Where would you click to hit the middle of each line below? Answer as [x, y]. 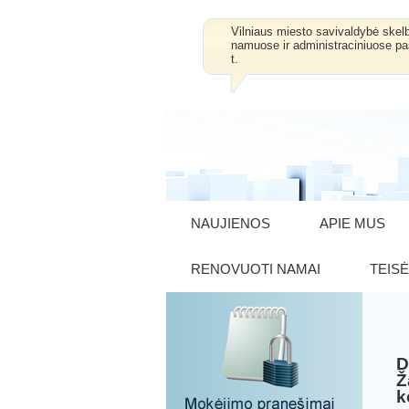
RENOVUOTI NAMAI [256, 269]
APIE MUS [352, 223]
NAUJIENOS [231, 223]
